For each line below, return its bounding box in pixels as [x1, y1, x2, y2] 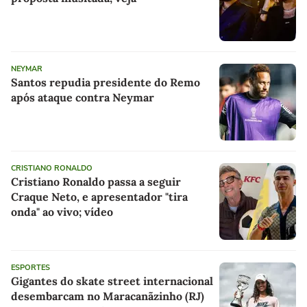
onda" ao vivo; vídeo [11, 205, 113, 219]
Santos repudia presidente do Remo [11, 75, 200, 90]
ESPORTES [11, 262, 50, 273]
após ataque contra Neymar [11, 90, 154, 105]
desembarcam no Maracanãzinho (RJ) [11, 289, 204, 304]
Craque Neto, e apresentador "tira [11, 190, 188, 204]
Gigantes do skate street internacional [11, 274, 213, 288]
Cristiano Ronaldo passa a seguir [11, 175, 181, 189]
